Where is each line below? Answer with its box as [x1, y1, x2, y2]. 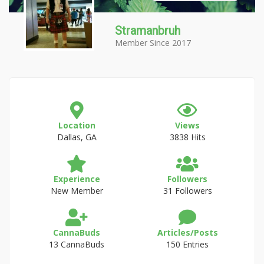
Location [58, 120, 95, 131]
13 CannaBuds [49, 239, 104, 250]
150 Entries [166, 239, 209, 250]
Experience [53, 173, 100, 184]
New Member [50, 185, 103, 196]
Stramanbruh [115, 24, 180, 38]
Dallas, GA [57, 131, 97, 143]
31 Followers [163, 185, 212, 196]
